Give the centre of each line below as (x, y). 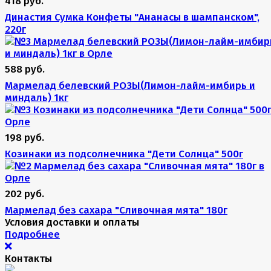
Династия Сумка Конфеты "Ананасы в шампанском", (132, 17)
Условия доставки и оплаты (72, 222)
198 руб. (24, 138)
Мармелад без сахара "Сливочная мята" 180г (116, 210)
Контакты (28, 259)
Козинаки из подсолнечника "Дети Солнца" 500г (124, 154)
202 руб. (24, 194)
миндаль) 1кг (37, 98)
